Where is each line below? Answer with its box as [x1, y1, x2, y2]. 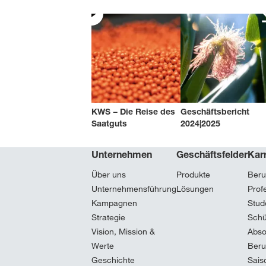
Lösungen [176, 183, 214, 194]
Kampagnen [91, 198, 137, 208]
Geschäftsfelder [176, 148, 248, 160]
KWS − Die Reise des [91, 106, 175, 116]
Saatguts [91, 118, 127, 128]
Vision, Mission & [91, 226, 155, 237]
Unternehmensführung [91, 183, 176, 194]
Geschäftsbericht [180, 106, 249, 116]
